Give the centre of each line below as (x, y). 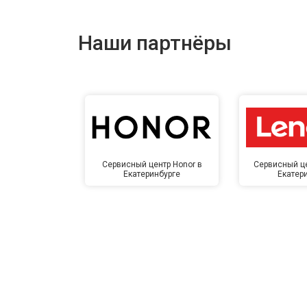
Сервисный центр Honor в (152, 165)
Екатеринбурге (152, 174)
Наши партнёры (155, 43)
